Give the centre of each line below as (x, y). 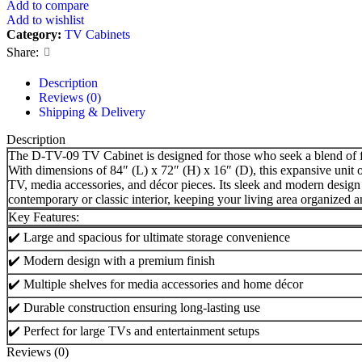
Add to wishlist (45, 19)
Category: (34, 34)
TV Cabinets (97, 34)
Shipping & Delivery (92, 112)
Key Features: (44, 217)
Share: (23, 52)
